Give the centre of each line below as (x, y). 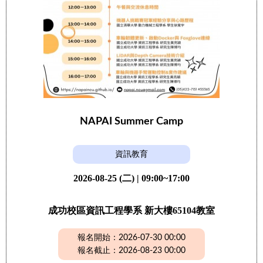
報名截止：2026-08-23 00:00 (131, 251)
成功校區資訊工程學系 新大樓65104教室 (131, 210)
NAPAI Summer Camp (131, 122)
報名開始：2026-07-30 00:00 (131, 238)
